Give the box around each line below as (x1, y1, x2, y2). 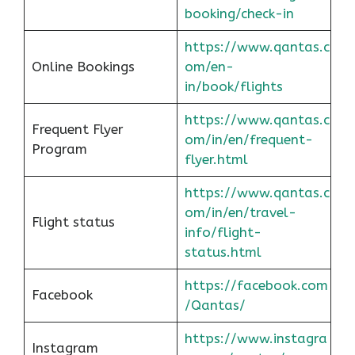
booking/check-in (184, 5, 294, 21)
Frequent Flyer (31, 120, 124, 137)
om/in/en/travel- (184, 204, 296, 220)
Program (31, 140, 87, 157)
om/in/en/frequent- (184, 131, 313, 147)
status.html (184, 243, 261, 260)
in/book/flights (184, 78, 283, 94)
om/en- (184, 58, 234, 74)
